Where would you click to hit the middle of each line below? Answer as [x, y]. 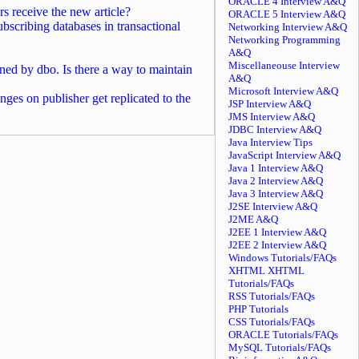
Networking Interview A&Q [288, 27]
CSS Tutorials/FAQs [272, 322]
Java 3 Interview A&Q [276, 194]
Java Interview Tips [270, 142]
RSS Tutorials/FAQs [272, 296]
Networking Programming [284, 40]
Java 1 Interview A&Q [276, 168]
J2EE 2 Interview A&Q [277, 245]
